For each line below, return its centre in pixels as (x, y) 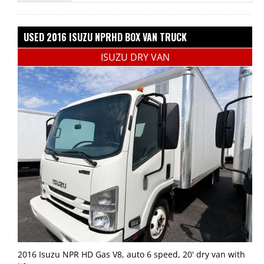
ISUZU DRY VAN (135, 57)
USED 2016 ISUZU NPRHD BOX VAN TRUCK (105, 37)
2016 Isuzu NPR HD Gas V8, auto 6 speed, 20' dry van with (131, 255)
